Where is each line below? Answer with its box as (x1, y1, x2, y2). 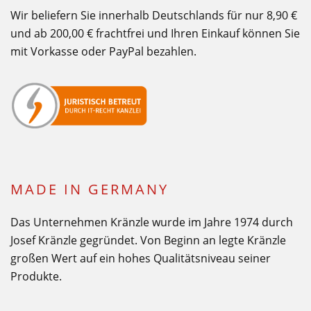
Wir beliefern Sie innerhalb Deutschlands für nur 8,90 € (10, 7, 297, 23)
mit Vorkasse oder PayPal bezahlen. (10, 43, 196, 59)
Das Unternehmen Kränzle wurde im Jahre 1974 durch (10, 214, 293, 230)
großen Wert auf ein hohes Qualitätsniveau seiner (10, 250, 271, 266)
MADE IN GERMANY (10, 179, 169, 199)
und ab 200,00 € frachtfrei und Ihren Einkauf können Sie (10, 25, 300, 41)
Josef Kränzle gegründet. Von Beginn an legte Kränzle (10, 232, 286, 248)
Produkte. (10, 268, 62, 284)
